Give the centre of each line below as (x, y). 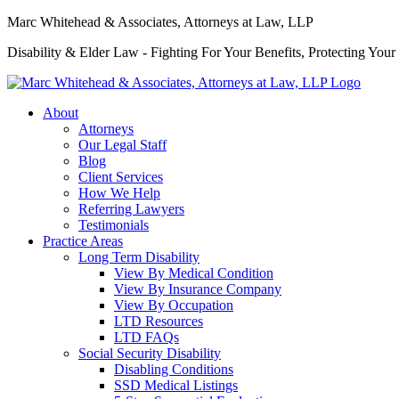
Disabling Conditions (174, 369)
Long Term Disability (139, 257)
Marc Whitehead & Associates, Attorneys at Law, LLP (160, 22)
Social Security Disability (150, 353)
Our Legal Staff (122, 145)
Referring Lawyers (131, 209)
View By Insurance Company (198, 289)
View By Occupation (174, 305)
